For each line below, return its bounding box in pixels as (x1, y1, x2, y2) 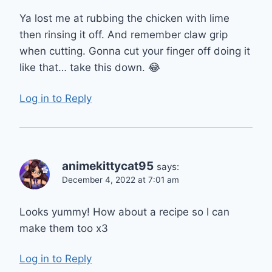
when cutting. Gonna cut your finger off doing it (19, 45, 250, 58)
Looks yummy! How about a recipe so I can (19, 205, 229, 218)
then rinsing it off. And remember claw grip (19, 29, 228, 41)
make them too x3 (19, 222, 108, 234)
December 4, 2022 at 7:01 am (62, 174, 179, 185)
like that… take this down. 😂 (19, 61, 160, 74)
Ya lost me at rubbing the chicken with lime (19, 12, 229, 25)
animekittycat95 (62, 158, 154, 173)
